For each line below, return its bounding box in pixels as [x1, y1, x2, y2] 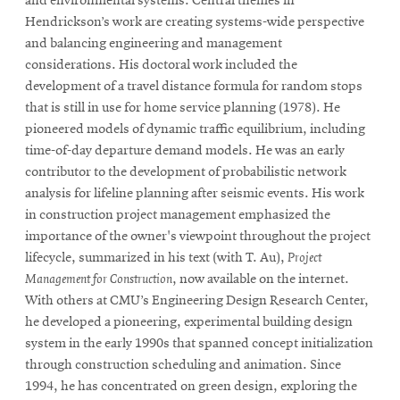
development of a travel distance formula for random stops [25, 79, 362, 94]
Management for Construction [25, 271, 172, 287]
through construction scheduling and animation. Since [25, 357, 341, 372]
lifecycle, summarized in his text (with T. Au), [25, 250, 287, 265]
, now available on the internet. [172, 271, 349, 287]
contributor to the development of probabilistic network [25, 164, 346, 179]
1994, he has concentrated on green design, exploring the [25, 379, 357, 394]
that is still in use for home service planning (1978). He [25, 100, 340, 115]
